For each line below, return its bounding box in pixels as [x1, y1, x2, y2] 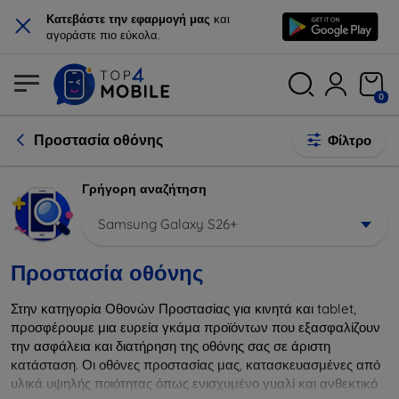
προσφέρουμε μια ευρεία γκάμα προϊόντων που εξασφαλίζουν [11, 318, 380, 336]
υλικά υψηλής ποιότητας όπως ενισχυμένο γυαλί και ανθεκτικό [11, 374, 378, 392]
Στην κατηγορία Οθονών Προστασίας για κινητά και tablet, [11, 299, 356, 317]
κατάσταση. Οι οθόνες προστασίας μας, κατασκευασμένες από [11, 355, 380, 373]
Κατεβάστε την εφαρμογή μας [46, 12, 210, 26]
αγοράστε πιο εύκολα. [46, 28, 159, 42]
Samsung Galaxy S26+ [98, 215, 238, 232]
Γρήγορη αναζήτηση [82, 181, 207, 197]
